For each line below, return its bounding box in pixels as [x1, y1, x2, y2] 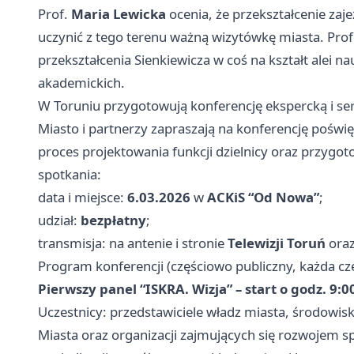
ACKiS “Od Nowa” [207, 188, 319, 207]
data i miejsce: [38, 188, 127, 207]
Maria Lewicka [71, 5, 166, 24]
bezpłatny [81, 211, 146, 230]
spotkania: [38, 165, 101, 184]
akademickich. [38, 73, 125, 92]
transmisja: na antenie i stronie [38, 234, 228, 253]
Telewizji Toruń [228, 234, 326, 253]
